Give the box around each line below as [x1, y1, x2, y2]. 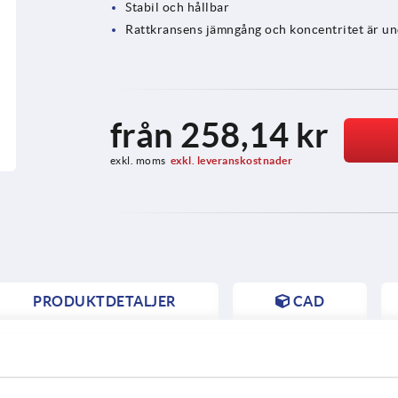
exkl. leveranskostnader [170, 154, 293, 166]
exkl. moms [109, 154, 166, 166]
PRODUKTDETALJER [33, 292, 176, 309]
